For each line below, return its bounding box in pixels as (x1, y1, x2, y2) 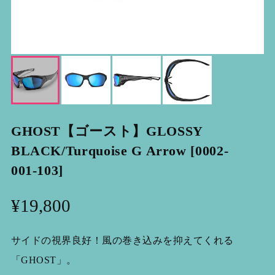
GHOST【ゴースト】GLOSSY (10, 124, 203, 139)
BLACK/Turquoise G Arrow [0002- (10, 144, 229, 159)
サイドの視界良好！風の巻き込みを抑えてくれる (10, 234, 234, 246)
